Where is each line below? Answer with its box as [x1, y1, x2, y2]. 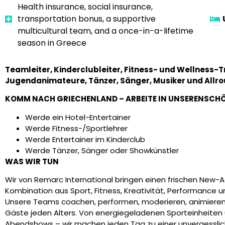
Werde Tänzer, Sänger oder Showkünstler [25, 145, 179, 156]
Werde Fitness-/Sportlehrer [25, 123, 128, 134]
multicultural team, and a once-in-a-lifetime [18, 25, 193, 37]
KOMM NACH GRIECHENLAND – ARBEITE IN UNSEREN [5, 93, 204, 104]
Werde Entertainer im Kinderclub [25, 134, 145, 145]
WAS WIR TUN [5, 156, 59, 167]
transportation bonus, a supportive [18, 13, 156, 25]
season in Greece [18, 37, 86, 49]
